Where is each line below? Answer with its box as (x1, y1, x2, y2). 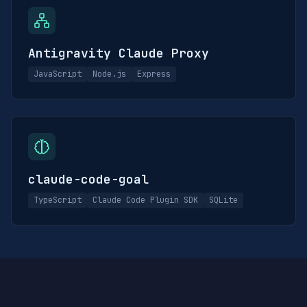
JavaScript (34, 69, 82, 79)
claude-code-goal (28, 171, 149, 187)
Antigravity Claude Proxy (28, 45, 209, 61)
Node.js (93, 69, 126, 79)
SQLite (209, 195, 238, 206)
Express (137, 69, 171, 79)
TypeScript (34, 195, 82, 206)
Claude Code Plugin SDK (93, 195, 198, 206)
